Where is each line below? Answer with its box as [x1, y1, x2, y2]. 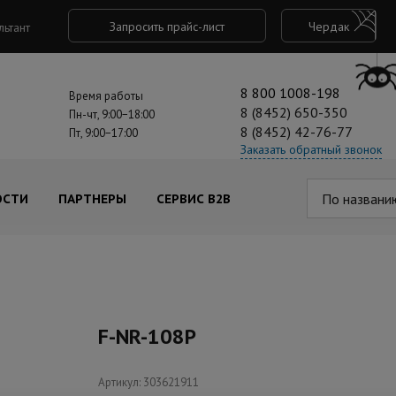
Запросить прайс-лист [110, 19, 225, 34]
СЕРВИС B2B [156, 191, 231, 207]
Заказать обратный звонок [240, 141, 383, 157]
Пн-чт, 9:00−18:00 [68, 107, 155, 122]
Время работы [68, 88, 143, 103]
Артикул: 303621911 [98, 375, 199, 390]
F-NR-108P [98, 323, 196, 350]
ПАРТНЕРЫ [58, 191, 126, 207]
